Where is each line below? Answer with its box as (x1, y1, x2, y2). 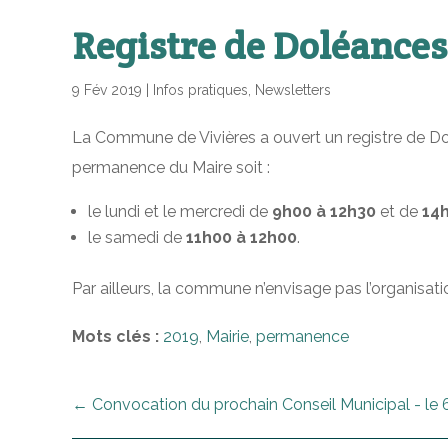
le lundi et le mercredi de (88, 202, 272, 221)
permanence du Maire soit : (72, 158, 270, 177)
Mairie (206, 327, 249, 346)
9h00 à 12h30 (272, 202, 376, 221)
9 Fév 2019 (72, 82, 142, 98)
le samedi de (88, 228, 186, 247)
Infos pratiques (153, 82, 248, 98)
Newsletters (255, 82, 331, 98)
